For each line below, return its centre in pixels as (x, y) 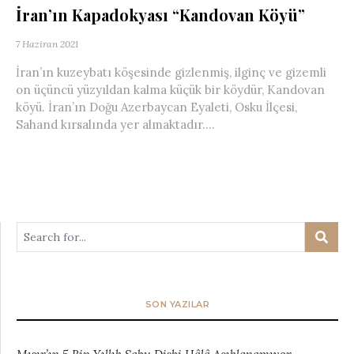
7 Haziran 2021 (47, 44)
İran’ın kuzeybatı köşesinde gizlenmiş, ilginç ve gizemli (171, 72)
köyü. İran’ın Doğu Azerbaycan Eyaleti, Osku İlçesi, (156, 107)
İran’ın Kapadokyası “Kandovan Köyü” (160, 15)
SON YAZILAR (177, 304)
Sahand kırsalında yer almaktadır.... (115, 124)
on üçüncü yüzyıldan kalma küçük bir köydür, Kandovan (170, 90)
